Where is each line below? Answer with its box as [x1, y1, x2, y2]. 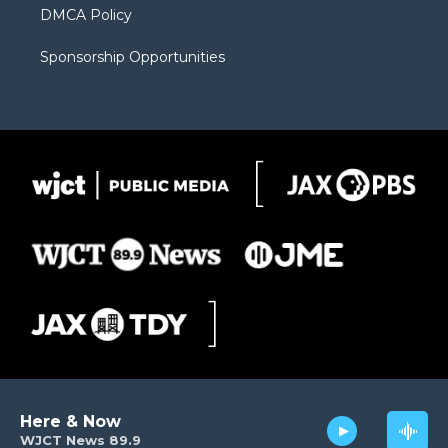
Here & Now [20, 412, 121, 431]
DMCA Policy [40, 5, 132, 24]
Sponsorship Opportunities [40, 47, 225, 66]
